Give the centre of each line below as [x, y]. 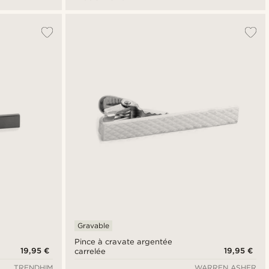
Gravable [93, 226]
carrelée [90, 252]
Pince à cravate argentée [123, 242]
